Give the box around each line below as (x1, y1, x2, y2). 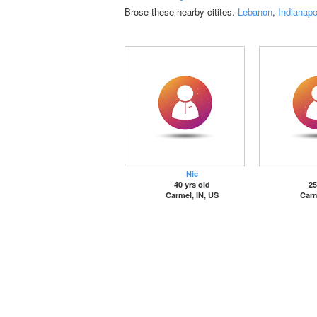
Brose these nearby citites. (125, 5, 238, 18)
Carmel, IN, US (165, 190, 219, 200)
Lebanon (238, 5, 272, 18)
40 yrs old (173, 179, 210, 190)
